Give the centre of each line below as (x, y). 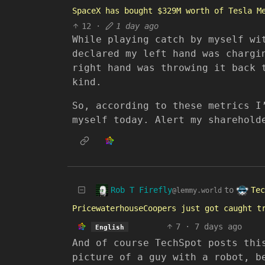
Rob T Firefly (141, 190)
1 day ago (138, 26)
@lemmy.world (197, 190)
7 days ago (218, 227)
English (109, 227)
